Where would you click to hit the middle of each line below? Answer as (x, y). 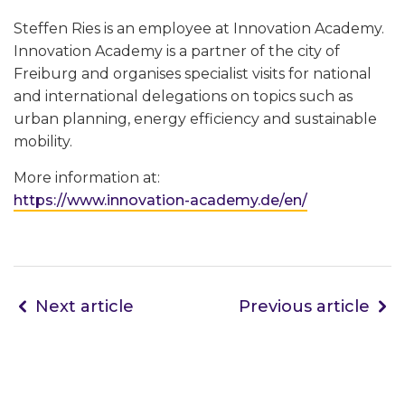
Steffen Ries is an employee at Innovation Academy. (199, 29)
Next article (85, 307)
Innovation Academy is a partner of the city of (177, 52)
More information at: (87, 178)
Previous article (304, 307)
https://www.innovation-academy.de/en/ (160, 201)
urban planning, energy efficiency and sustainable (195, 119)
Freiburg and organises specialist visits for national (193, 74)
